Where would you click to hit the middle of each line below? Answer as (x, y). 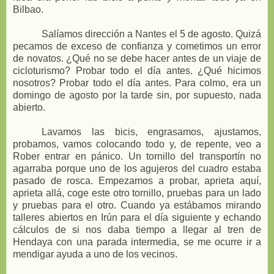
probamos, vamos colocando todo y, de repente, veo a (137, 144)
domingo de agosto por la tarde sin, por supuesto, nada (137, 95)
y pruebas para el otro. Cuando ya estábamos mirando (137, 206)
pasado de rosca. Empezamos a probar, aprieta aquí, (137, 181)
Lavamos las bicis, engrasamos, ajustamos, (151, 132)
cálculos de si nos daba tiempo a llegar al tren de (137, 230)
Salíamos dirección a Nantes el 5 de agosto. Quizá (151, 34)
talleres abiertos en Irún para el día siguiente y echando (137, 218)
